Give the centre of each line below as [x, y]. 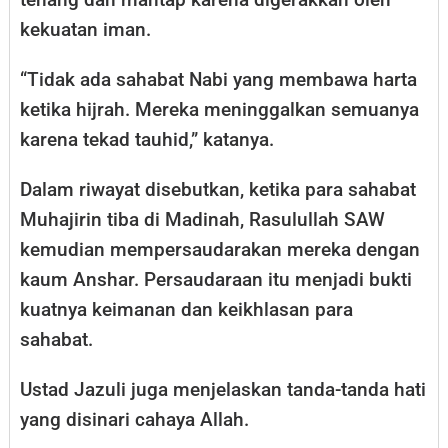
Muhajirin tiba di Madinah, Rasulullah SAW [202, 219]
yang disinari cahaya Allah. [134, 419]
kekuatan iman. [85, 29]
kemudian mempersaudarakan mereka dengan [220, 249]
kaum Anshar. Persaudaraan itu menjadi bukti [216, 279]
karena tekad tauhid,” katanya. [147, 139]
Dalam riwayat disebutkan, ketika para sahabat [218, 189]
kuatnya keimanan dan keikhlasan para [186, 309]
